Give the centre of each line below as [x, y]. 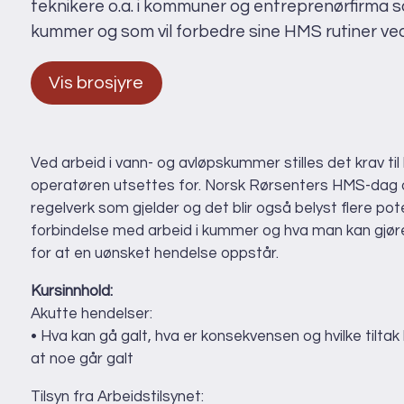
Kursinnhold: [72, 292]
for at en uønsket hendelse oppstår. [155, 254]
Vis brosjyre [96, 83]
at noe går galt [82, 359]
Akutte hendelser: [92, 314]
